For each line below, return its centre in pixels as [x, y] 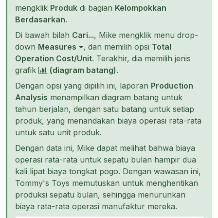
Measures [57, 46]
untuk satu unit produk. [58, 132]
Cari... [83, 35]
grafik [27, 70]
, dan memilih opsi [118, 46]
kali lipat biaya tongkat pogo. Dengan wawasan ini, [108, 171]
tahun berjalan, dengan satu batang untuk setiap [105, 109]
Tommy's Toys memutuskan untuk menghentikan [107, 183]
